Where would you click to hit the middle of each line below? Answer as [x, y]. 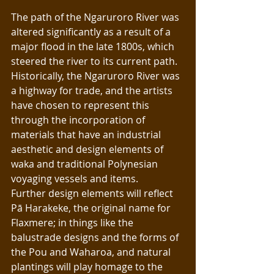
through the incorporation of [79, 120]
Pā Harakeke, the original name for [92, 208]
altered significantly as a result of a [92, 32]
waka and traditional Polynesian [86, 164]
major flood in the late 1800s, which [94, 47]
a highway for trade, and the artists [93, 91]
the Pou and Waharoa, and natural [92, 252]
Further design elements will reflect [93, 194]
